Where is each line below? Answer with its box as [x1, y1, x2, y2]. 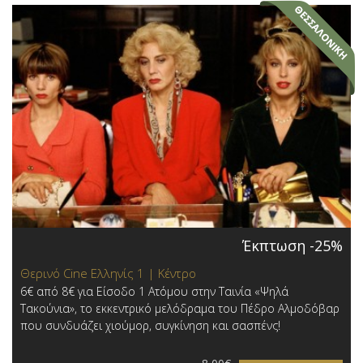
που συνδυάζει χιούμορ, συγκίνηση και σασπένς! [20, 317, 280, 333]
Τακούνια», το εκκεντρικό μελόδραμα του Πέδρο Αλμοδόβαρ [20, 300, 340, 316]
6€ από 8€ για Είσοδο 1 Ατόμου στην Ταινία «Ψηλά [20, 283, 288, 299]
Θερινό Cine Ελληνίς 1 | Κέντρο [20, 264, 196, 281]
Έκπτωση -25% [242, 235, 343, 255]
